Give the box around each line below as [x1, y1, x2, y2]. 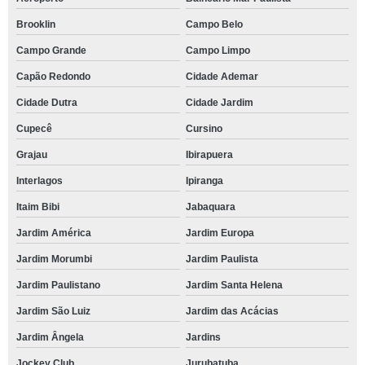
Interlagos [16, 175, 63, 187]
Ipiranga [185, 175, 223, 187]
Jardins [185, 332, 221, 343]
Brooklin [16, 19, 55, 30]
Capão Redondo [16, 71, 90, 82]
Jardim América [16, 227, 91, 239]
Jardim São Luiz [16, 306, 90, 317]
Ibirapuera [185, 149, 233, 161]
